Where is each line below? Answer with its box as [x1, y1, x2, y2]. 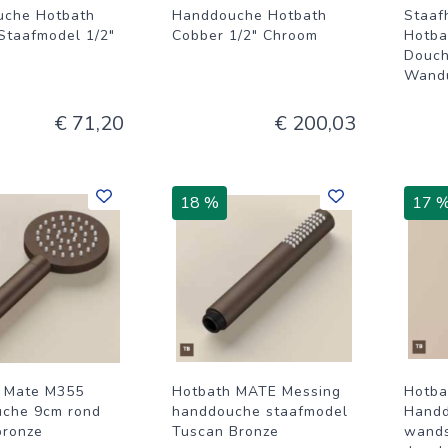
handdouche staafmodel [172, 402, 348, 421]
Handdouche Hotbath [172, 6, 327, 25]
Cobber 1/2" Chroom [172, 26, 318, 45]
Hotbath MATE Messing [172, 382, 341, 401]
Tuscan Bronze [172, 422, 279, 441]
